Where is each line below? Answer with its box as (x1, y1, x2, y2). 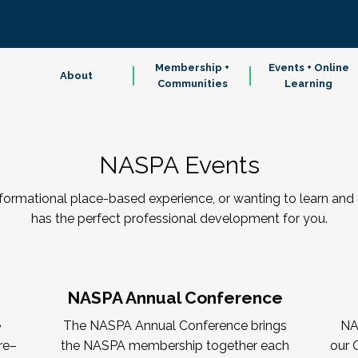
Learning (284, 78, 333, 89)
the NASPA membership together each (60, 338, 289, 353)
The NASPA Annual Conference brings (62, 318, 287, 333)
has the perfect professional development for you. (30, 211, 328, 226)
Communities (157, 78, 228, 89)
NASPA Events (98, 151, 260, 179)
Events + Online (268, 62, 349, 74)
